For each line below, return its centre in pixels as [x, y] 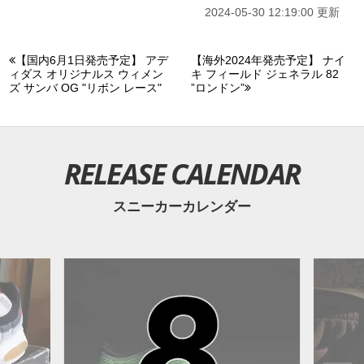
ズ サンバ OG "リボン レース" [85, 88]
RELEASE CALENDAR [182, 173]
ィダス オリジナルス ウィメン [86, 74]
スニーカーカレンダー [182, 207]
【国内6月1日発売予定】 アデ [92, 60]
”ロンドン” [218, 88]
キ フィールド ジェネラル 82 [265, 74]
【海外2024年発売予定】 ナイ [268, 60]
